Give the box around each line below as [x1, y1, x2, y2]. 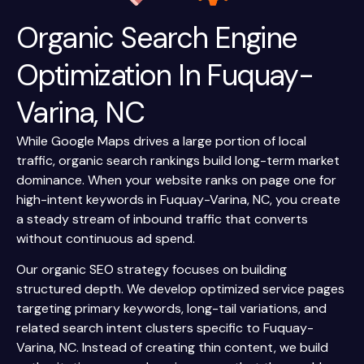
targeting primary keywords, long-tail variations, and [16, 300, 327, 318]
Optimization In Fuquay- [16, 55, 314, 94]
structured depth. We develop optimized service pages [16, 280, 344, 298]
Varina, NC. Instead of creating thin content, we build [16, 339, 328, 357]
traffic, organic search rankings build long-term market [16, 151, 340, 169]
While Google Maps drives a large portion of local [16, 132, 306, 149]
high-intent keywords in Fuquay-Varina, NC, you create [16, 190, 340, 208]
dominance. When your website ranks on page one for [16, 171, 336, 188]
